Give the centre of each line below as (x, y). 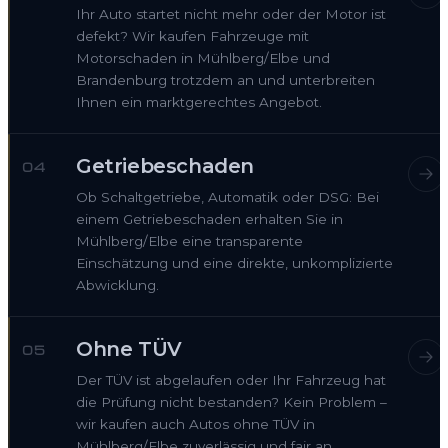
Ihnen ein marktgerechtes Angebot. (199, 102)
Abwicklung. (117, 285)
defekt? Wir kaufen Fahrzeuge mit (192, 36)
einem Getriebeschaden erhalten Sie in (209, 219)
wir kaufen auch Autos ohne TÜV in (195, 424)
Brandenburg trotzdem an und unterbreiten (225, 80)
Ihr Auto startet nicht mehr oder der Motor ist (231, 14)
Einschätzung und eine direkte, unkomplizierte (234, 263)
